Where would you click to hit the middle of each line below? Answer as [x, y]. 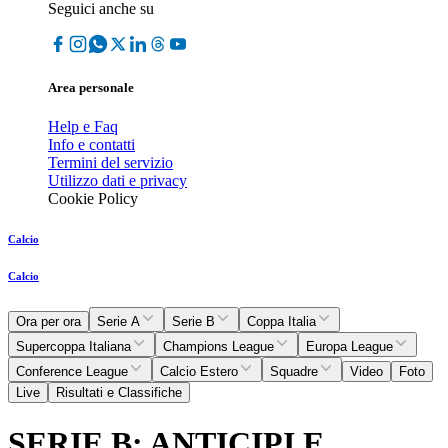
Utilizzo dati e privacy [117, 181]
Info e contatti [91, 145]
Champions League [218, 347]
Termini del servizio [110, 163]
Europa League [349, 347]
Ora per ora [48, 322]
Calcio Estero [199, 372]
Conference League [72, 372]
